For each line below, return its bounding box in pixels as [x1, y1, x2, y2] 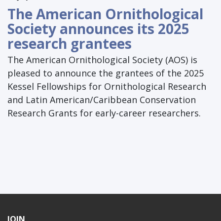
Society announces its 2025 [7, 19, 189, 38]
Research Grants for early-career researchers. [7, 107, 201, 119]
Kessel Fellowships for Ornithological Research [7, 80, 206, 93]
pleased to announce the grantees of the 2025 [7, 67, 204, 79]
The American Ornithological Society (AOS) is [7, 54, 197, 66]
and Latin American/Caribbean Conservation [7, 94, 196, 106]
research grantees [7, 34, 132, 53]
